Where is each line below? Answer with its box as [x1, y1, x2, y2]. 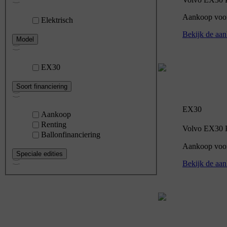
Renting [41, 120, 66, 129]
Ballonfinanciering [41, 130, 100, 139]
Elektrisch [41, 15, 73, 24]
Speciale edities [16, 149, 63, 158]
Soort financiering [16, 82, 67, 90]
